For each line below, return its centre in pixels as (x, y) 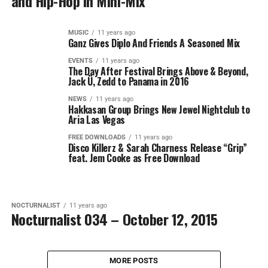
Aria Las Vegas (97, 120)
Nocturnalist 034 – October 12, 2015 (114, 219)
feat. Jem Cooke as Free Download (134, 158)
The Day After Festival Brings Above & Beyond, (158, 71)
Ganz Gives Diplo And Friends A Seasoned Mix (154, 43)
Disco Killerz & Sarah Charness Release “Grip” (157, 148)
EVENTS (80, 61)
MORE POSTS (134, 261)
